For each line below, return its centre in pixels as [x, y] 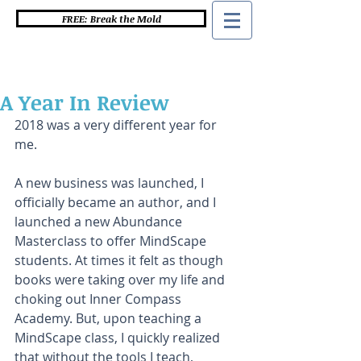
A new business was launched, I [111, 183]
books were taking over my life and [121, 280]
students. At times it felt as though [120, 260]
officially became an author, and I [117, 202]
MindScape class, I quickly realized [119, 338]
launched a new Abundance [100, 222]
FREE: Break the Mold [111, 19]
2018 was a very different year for [117, 125]
